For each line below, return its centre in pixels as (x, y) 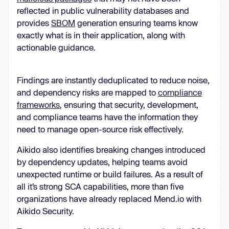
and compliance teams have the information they (107, 117)
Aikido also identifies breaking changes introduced (111, 150)
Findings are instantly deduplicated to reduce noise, (113, 80)
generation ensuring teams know (136, 23)
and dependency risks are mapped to (87, 92)
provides (34, 23)
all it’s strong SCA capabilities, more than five (100, 186)
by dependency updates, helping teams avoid (102, 162)
